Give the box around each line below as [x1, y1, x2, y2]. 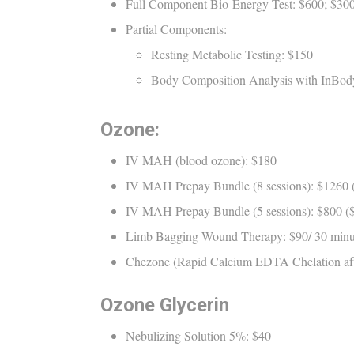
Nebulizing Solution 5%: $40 [126, 326, 271, 344]
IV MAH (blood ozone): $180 [126, 151, 277, 168]
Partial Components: [126, 20, 231, 37]
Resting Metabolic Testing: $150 [151, 45, 313, 62]
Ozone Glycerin [100, 293, 229, 316]
